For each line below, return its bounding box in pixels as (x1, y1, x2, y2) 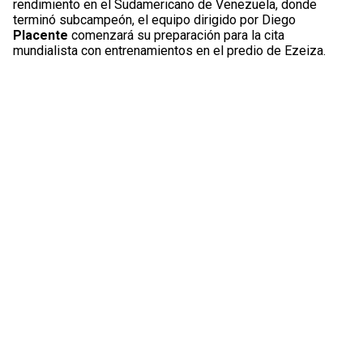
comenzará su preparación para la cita (68, 28, 285, 44)
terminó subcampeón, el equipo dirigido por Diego (13, 12, 297, 28)
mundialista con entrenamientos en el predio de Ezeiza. (13, 43, 327, 59)
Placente (13, 28, 69, 44)
